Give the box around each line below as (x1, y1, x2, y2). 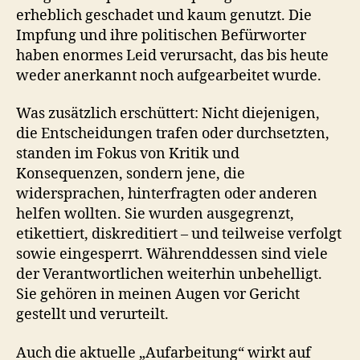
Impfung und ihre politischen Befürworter (16, 26, 306, 45)
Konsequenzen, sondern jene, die (16, 165, 245, 183)
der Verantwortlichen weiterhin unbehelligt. (16, 265, 322, 284)
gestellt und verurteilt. (16, 305, 169, 324)
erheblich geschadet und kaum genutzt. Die (16, 6, 312, 25)
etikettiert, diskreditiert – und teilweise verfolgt (16, 225, 342, 243)
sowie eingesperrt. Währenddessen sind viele (16, 245, 328, 264)
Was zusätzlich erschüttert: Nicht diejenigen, (16, 104, 320, 123)
